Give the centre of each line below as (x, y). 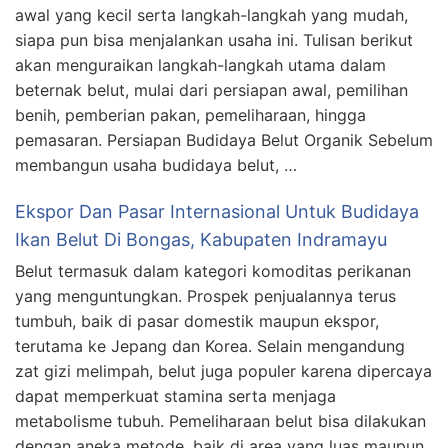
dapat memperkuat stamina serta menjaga (175, 396)
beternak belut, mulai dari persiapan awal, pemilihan (211, 90)
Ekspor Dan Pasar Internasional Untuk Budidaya (217, 211)
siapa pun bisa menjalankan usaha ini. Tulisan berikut (214, 40)
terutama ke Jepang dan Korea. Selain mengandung (210, 346)
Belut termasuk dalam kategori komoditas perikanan (213, 271)
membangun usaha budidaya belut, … (156, 165)
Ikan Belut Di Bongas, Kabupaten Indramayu (201, 239)
